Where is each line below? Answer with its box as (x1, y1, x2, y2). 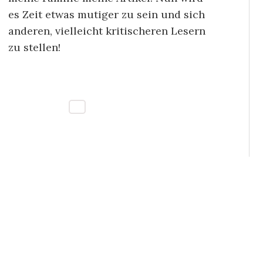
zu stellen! (8, 40, 60, 54)
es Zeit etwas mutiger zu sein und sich (8, 7, 205, 21)
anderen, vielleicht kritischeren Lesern (8, 23, 205, 38)
